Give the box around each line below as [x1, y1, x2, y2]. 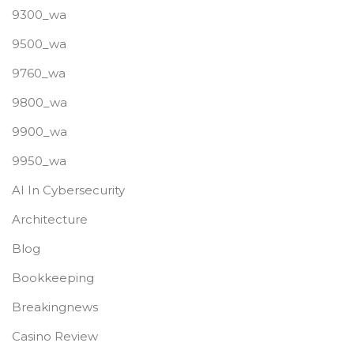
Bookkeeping [12, 270, 94, 286]
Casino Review [12, 329, 98, 345]
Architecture [12, 212, 88, 228]
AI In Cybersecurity [12, 183, 125, 198]
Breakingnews [12, 299, 98, 315]
